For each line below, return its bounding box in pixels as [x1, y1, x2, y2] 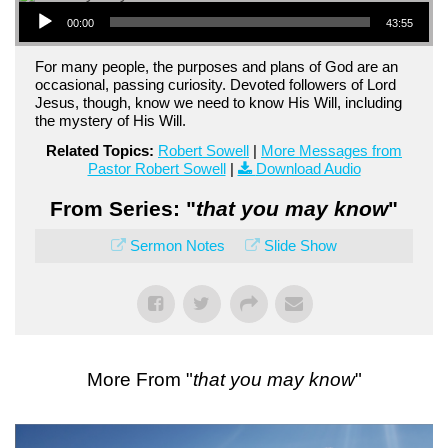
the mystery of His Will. [35, 111, 186, 129]
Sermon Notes [130, 236, 225, 254]
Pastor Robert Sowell [87, 159, 226, 177]
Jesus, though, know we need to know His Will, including [35, 93, 402, 111]
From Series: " [50, 196, 196, 220]
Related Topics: [46, 141, 154, 159]
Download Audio [255, 159, 361, 177]
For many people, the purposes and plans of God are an [35, 57, 398, 75]
